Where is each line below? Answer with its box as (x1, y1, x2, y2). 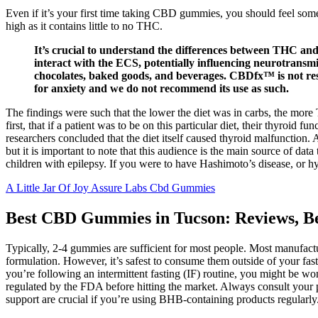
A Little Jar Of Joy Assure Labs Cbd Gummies (6, 181, 215, 194)
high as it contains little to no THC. (6, 19, 163, 32)
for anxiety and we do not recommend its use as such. (34, 82, 289, 94)
